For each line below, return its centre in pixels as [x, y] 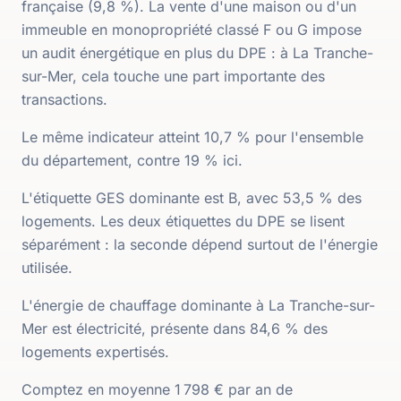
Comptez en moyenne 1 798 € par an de [157, 389]
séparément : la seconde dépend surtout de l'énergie [200, 244]
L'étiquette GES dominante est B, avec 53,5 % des [192, 198]
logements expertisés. [95, 352]
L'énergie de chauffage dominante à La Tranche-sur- [198, 305]
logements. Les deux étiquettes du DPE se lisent [183, 221]
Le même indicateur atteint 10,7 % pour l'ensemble [192, 137]
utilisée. [47, 268]
